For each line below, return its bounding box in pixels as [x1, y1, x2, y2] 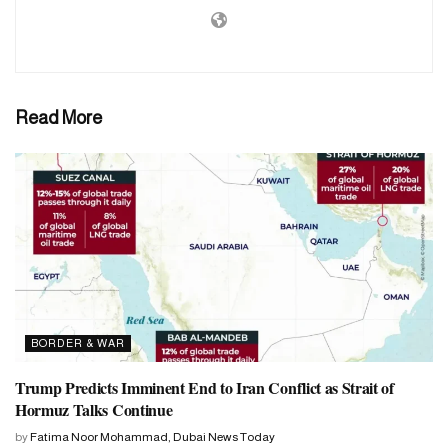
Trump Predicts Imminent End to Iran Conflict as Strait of [15, 375, 394, 399]
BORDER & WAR [31, 336, 125, 349]
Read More [15, 107, 102, 128]
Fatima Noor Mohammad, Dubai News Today [30, 429, 275, 444]
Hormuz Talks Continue [15, 397, 173, 421]
